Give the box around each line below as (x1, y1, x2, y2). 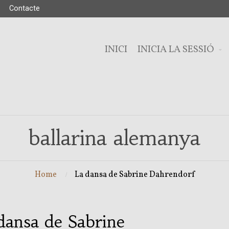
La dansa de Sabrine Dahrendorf (74, 169, 195, 180)
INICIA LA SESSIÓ (138, 43, 214, 56)
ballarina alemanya (29, 125, 200, 151)
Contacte (9, 4, 40, 13)
